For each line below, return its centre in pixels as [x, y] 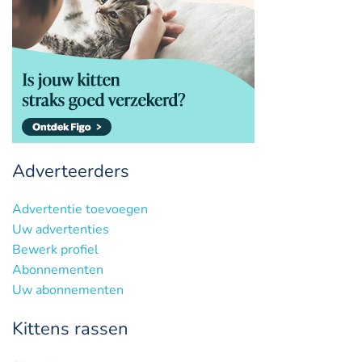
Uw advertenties [61, 229]
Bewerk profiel [55, 249]
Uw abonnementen [68, 290]
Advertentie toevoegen [80, 209]
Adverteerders [71, 171]
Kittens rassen [70, 328]
